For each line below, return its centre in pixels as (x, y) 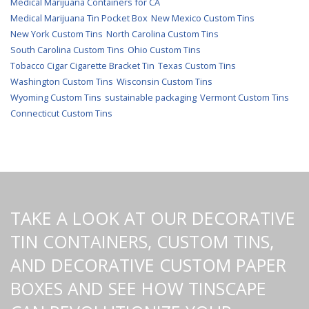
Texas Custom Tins (197, 66)
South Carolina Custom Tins (67, 50)
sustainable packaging (151, 97)
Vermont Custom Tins (245, 97)
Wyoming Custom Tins (56, 97)
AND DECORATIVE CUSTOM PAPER (148, 265)
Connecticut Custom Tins (61, 113)
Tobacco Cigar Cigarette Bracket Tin (82, 66)
